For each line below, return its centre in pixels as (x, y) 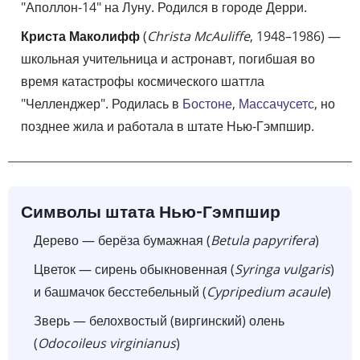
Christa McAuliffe (198, 37)
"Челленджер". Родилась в (102, 104)
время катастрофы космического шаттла (143, 82)
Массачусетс (276, 104)
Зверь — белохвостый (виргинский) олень (159, 320)
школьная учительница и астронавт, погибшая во (168, 59)
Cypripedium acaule (267, 291)
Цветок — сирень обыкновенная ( (134, 269)
